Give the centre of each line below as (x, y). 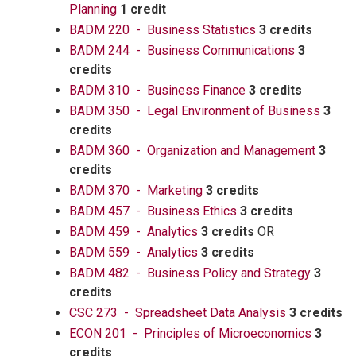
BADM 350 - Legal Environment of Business (195, 111)
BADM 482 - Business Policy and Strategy (190, 273)
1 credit (143, 9)
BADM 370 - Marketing (136, 190)
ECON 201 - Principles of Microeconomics (190, 333)
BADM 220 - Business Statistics (163, 30)
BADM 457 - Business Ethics (153, 211)
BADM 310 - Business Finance (157, 90)
